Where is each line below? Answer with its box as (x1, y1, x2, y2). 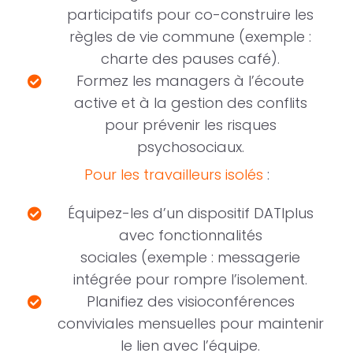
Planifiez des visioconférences (86, 292, 295, 312)
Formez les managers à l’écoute (76, 71, 304, 91)
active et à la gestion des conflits (73, 93, 307, 113)
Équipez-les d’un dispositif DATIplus (67, 203, 314, 224)
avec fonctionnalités (118, 225, 262, 246)
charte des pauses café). (101, 49, 280, 69)
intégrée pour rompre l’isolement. (73, 269, 307, 290)
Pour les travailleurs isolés (84, 165, 263, 185)
